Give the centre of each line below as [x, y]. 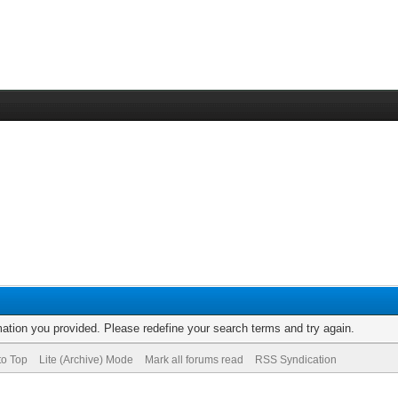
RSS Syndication [295, 360]
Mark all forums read [194, 360]
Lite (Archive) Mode [86, 360]
